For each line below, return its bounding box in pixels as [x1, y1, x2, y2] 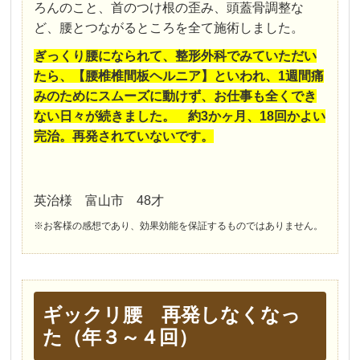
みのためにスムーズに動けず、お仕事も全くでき [34, 88, 317, 103]
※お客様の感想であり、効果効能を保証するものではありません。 [34, 219, 324, 231]
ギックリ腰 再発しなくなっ [42, 303, 301, 325]
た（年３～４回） [42, 325, 198, 348]
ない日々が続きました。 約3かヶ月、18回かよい [34, 108, 326, 123]
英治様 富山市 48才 [34, 193, 165, 207]
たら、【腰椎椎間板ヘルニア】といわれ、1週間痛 [34, 68, 325, 83]
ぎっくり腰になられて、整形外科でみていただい [34, 48, 317, 63]
